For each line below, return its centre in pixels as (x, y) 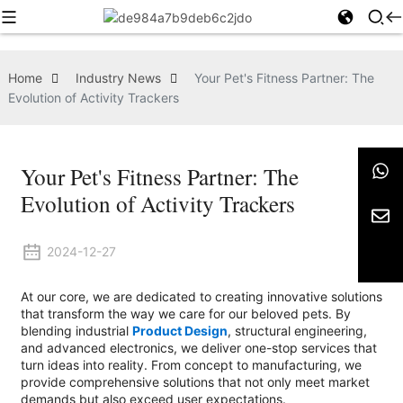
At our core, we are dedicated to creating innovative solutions (201, 297)
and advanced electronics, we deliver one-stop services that (198, 348)
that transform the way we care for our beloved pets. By (185, 314)
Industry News (118, 78)
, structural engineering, (297, 331)
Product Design (179, 331)
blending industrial (76, 331)
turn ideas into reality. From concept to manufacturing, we (191, 365)
